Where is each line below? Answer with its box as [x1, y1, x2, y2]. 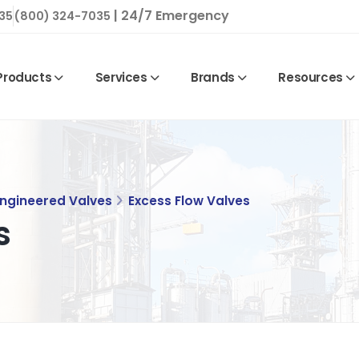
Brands [191, 68, 235, 86]
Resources [278, 68, 343, 86]
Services [95, 68, 147, 86]
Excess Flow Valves [128, 192, 250, 209]
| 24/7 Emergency [111, 6, 229, 25]
